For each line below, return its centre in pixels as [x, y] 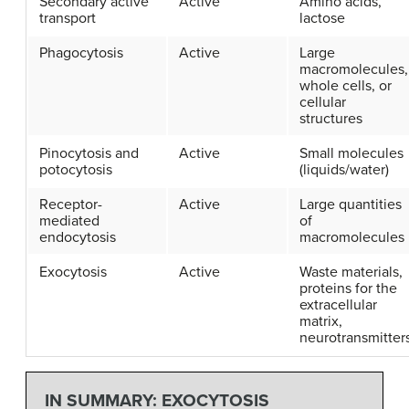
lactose [322, 19]
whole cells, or [346, 86]
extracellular [338, 305]
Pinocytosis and [89, 154]
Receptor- [71, 205]
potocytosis [76, 170]
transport [68, 19]
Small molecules [351, 154]
